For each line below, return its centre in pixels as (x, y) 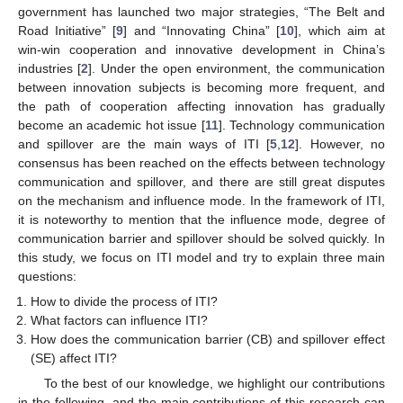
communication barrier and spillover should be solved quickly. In (201, 238)
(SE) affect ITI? (74, 358)
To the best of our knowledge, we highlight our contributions (214, 384)
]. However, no (340, 143)
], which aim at (340, 30)
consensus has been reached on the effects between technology (201, 162)
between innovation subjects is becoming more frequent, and (201, 87)
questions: (47, 276)
